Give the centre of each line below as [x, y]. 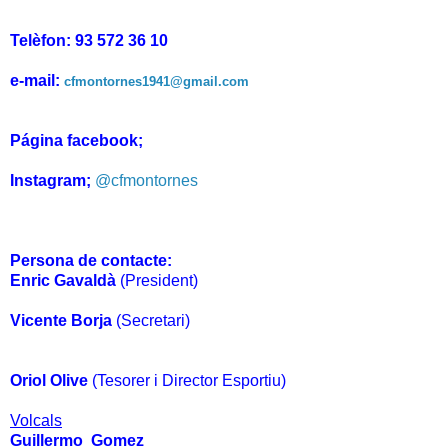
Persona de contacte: [91, 261]
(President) [161, 281]
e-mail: [35, 81]
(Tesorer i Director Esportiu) [189, 381]
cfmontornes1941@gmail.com [156, 82]
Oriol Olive [51, 381]
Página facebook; [76, 141]
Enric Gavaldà [65, 281]
